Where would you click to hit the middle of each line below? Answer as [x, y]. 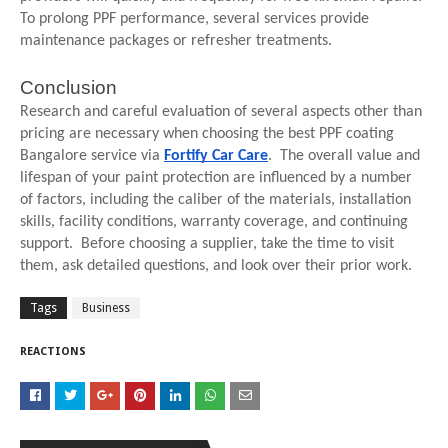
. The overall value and [344, 156]
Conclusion [68, 88]
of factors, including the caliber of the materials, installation [215, 200]
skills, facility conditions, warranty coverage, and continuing [214, 222]
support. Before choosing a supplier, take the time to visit [207, 244]
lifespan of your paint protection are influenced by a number [216, 178]
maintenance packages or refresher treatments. [176, 41]
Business [106, 308]
